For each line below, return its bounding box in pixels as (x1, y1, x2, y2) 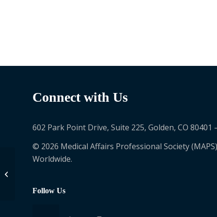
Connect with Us (32, 90, 128, 105)
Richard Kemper (17, 169, 64, 178)
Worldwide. (32, 154, 72, 165)
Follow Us (32, 186, 65, 195)
